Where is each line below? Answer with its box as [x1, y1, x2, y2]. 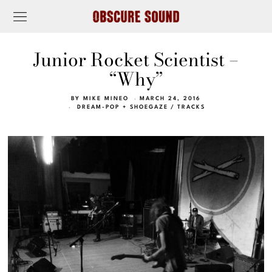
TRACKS [177, 104, 206, 110]
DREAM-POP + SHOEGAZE [77, 104, 169, 110]
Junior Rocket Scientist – [33, 46, 239, 73]
